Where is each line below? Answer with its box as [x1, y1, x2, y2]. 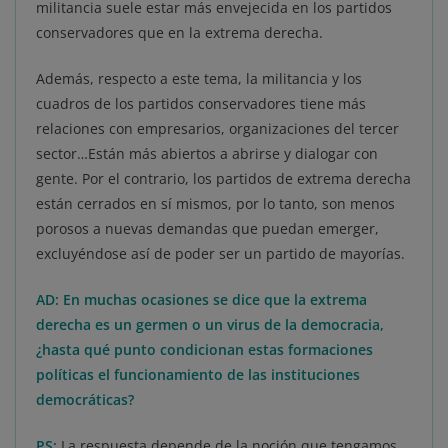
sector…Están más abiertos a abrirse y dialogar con [36, 144, 378, 164]
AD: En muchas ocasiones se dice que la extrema [36, 290, 367, 310]
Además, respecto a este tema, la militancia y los [36, 69, 362, 89]
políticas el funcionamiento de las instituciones [36, 365, 360, 385]
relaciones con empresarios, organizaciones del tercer [36, 119, 399, 139]
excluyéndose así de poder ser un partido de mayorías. [36, 244, 405, 264]
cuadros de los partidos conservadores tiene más [36, 94, 366, 114]
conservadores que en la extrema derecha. [36, 23, 323, 43]
